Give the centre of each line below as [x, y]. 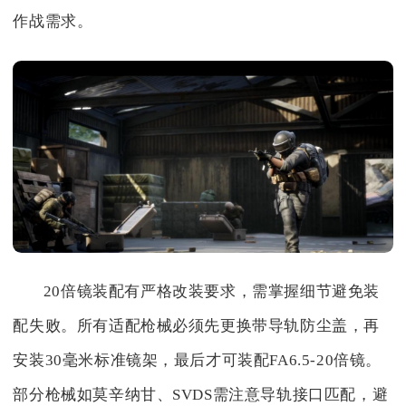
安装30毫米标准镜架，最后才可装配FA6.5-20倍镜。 [198, 360]
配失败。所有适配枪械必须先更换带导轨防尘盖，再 [197, 325]
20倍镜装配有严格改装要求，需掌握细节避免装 [211, 291]
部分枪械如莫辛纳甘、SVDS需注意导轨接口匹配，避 [201, 394]
